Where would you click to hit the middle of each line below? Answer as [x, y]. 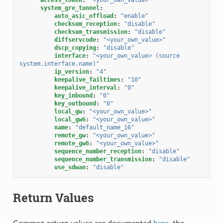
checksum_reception [85, 24]
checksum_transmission [91, 32]
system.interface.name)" [59, 63]
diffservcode [75, 40]
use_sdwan [70, 167]
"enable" [134, 16]
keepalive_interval [85, 87]
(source [167, 56]
